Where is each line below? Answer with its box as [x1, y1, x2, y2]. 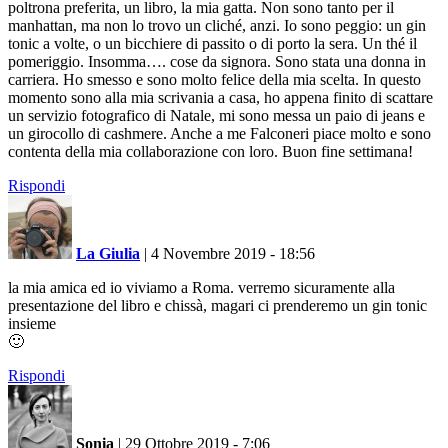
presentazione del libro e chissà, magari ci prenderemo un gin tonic [8, 296, 427, 314]
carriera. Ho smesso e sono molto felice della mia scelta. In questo [8, 70, 421, 88]
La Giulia [76, 244, 140, 262]
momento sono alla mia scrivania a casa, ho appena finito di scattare [8, 88, 433, 106]
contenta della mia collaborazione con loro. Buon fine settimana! [8, 142, 413, 160]
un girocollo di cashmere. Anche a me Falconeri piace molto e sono [8, 124, 431, 142]
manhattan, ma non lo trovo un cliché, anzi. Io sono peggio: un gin [8, 16, 426, 34]
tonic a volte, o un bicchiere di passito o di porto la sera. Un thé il [8, 34, 417, 52]
